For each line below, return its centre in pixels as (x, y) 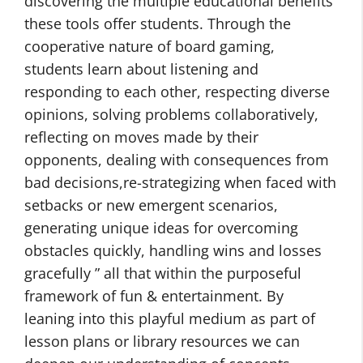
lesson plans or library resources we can (162, 341)
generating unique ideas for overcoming (161, 228)
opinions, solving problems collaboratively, (171, 114)
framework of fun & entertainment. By (154, 296)
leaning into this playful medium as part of (170, 318)
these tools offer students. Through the (158, 23)
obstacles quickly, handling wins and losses (173, 250)
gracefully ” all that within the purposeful (163, 273)
